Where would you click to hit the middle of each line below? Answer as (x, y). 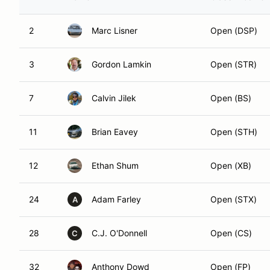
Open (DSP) (234, 30)
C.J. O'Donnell (119, 233)
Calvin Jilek (114, 98)
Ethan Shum (115, 165)
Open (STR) (234, 64)
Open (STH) (234, 132)
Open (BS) (231, 98)
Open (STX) (234, 199)
